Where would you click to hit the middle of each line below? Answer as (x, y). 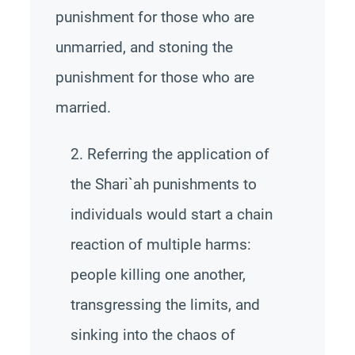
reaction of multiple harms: (160, 244)
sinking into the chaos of (153, 334)
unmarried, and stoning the (144, 47)
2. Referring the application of (170, 154)
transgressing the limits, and (165, 304)
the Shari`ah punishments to (163, 184)
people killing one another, (158, 274)
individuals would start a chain (171, 214)
